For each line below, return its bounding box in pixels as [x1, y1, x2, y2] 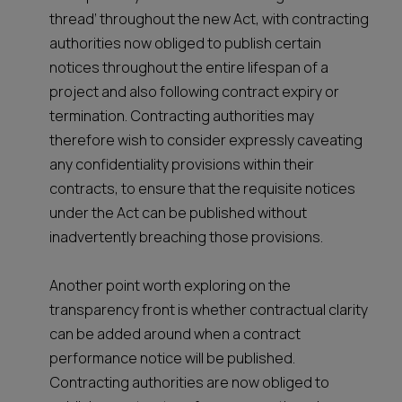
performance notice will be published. [49, 348, 295, 368]
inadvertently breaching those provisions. [49, 227, 323, 247]
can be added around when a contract [49, 324, 301, 344]
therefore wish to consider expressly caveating [49, 130, 363, 150]
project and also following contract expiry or [49, 82, 339, 101]
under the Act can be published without [49, 203, 307, 223]
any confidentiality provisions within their [49, 154, 314, 174]
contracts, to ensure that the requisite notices [49, 179, 355, 198]
